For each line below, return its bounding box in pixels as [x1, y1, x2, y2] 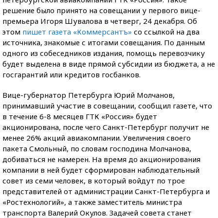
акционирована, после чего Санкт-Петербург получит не [2, 122, 209, 132]
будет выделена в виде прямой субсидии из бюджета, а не [2, 59, 215, 69]
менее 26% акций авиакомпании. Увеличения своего [2, 133, 191, 143]
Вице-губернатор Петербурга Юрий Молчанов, [2, 90, 175, 100]
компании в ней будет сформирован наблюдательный [2, 165, 200, 175]
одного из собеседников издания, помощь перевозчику [2, 48, 205, 58]
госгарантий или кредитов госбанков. [2, 70, 141, 79]
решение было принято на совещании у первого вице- [2, 5, 200, 15]
